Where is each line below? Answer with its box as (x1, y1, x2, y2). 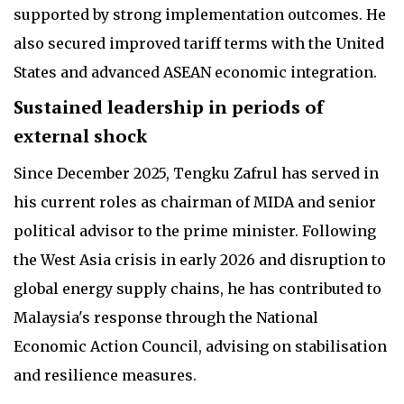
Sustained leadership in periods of (14, 94, 324, 119)
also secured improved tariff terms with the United (14, 33, 384, 52)
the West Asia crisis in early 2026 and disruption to (14, 250, 386, 269)
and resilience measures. (14, 365, 197, 384)
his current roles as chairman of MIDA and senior (14, 192, 376, 211)
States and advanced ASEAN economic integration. (14, 62, 377, 81)
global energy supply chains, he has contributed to (14, 279, 381, 298)
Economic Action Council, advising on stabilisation (14, 336, 387, 355)
